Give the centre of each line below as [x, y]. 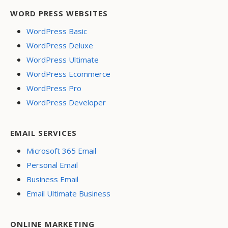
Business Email [52, 179]
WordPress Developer [66, 102]
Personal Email [52, 165]
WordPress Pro [54, 88]
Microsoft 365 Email [61, 151]
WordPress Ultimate [63, 60]
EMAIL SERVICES [44, 133]
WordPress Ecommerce [68, 74]
